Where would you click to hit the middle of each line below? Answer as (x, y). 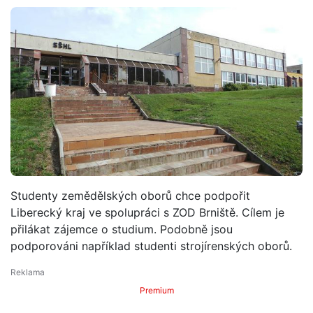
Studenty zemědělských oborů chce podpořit (130, 195)
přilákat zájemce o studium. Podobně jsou (122, 229)
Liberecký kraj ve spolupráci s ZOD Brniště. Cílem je (147, 212)
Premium (156, 290)
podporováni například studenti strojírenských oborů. (151, 246)
